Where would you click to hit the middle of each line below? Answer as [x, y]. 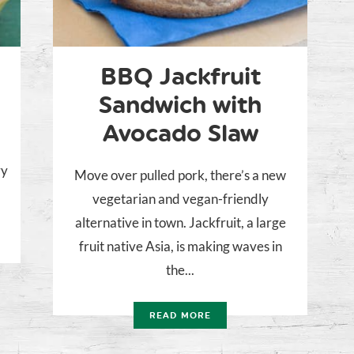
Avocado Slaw [180, 134]
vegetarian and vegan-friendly [180, 199]
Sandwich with [180, 105]
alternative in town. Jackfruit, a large [180, 223]
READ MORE [180, 316]
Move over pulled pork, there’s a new [180, 175]
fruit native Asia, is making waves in [180, 247]
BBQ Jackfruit [180, 77]
